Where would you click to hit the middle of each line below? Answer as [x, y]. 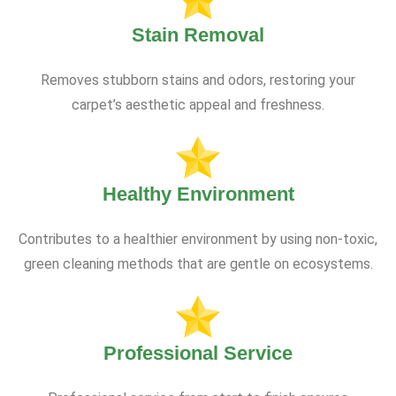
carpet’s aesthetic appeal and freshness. [198, 105]
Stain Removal [198, 35]
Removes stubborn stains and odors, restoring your [198, 80]
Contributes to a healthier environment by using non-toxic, [198, 240]
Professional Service [198, 354]
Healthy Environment [198, 194]
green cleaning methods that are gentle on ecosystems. [198, 264]
